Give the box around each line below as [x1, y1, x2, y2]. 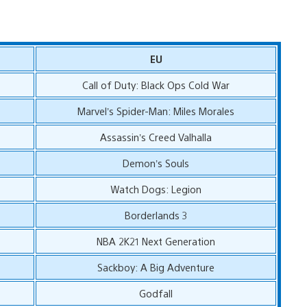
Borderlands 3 [124, 208, 188, 221]
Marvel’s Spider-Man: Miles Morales [77, 103, 235, 117]
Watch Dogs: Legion [110, 182, 202, 195]
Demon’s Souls [123, 156, 190, 169]
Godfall [139, 286, 173, 299]
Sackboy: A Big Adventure [97, 260, 215, 273]
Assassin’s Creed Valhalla [100, 130, 212, 143]
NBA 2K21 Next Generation [97, 234, 216, 247]
